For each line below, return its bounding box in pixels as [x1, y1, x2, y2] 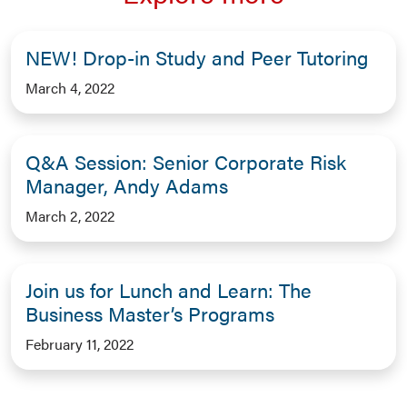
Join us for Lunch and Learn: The [25, 274, 312, 303]
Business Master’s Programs [25, 298, 274, 327]
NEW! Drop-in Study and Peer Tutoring [25, 42, 368, 71]
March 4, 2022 [25, 76, 114, 98]
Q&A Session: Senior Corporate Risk [25, 146, 346, 175]
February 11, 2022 [25, 333, 134, 354]
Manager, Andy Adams [25, 170, 228, 199]
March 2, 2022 [25, 204, 114, 226]
